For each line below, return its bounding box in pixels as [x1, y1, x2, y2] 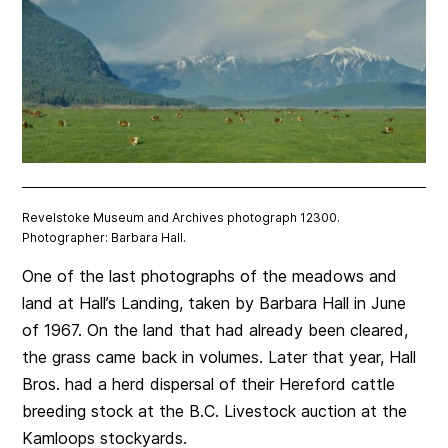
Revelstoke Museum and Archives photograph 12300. [22, 210, 341, 226]
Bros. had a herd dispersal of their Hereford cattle [22, 374, 396, 395]
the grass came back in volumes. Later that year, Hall [22, 347, 417, 368]
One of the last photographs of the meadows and [22, 266, 398, 287]
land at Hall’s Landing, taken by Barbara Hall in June [22, 293, 407, 314]
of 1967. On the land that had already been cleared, [22, 320, 409, 341]
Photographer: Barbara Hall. [22, 230, 187, 246]
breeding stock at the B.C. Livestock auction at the [22, 401, 408, 422]
